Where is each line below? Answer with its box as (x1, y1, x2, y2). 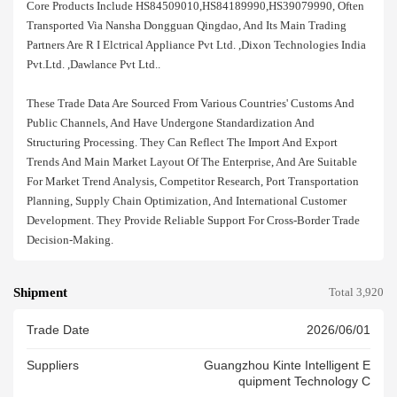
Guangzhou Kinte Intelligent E (204, 359, 370, 373)
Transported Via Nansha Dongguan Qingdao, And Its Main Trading (27, 19, 346, 32)
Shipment (13, 285, 67, 300)
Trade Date (27, 323, 90, 338)
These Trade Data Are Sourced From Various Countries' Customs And (27, 97, 354, 110)
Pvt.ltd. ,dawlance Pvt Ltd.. (27, 58, 160, 71)
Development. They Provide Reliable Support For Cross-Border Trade (27, 214, 360, 227)
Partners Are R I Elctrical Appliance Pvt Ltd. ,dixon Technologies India (27, 38, 366, 51)
